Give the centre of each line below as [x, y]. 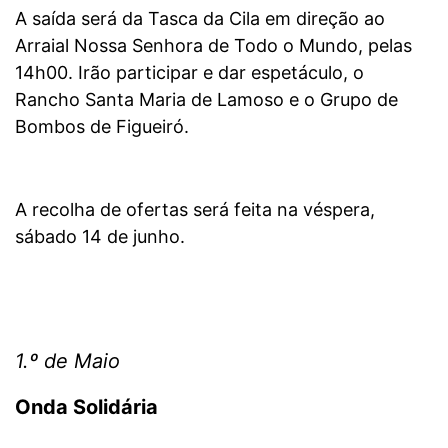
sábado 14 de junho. [100, 237]
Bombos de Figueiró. [102, 127]
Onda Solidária [86, 407]
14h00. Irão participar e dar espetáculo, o [189, 73]
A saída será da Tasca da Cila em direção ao [200, 19]
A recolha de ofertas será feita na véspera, [195, 210]
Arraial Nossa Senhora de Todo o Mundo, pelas [213, 46]
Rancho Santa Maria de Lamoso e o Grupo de [206, 100]
